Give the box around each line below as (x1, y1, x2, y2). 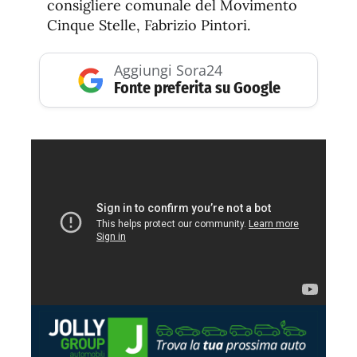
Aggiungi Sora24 (113, 61, 222, 80)
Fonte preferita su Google (113, 78, 280, 98)
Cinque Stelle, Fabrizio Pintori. (47, 16, 250, 35)
